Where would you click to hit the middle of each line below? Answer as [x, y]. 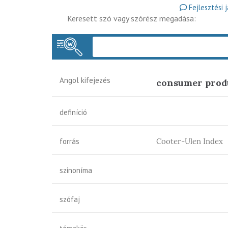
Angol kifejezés [85, 80]
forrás [69, 141]
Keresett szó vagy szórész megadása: [132, 18]
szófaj [70, 199]
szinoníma [76, 170]
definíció [73, 112]
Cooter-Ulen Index [190, 141]
